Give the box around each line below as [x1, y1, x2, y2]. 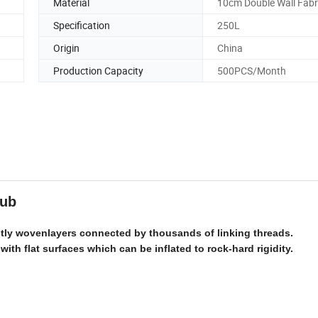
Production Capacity [53, 63, 143, 77]
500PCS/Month [217, 63, 286, 77]
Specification [53, 18, 110, 32]
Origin [53, 40, 79, 55]
